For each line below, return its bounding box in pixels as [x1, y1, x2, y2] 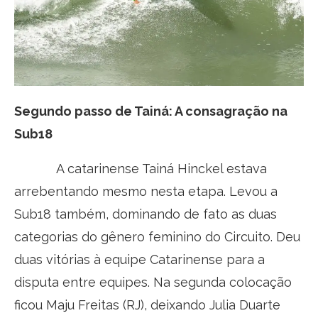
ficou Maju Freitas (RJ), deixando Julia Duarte [14, 297, 280, 313]
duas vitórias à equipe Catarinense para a [14, 252, 265, 268]
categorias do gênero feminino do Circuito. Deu [14, 229, 300, 245]
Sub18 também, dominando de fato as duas [14, 207, 277, 222]
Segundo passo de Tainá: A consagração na [14, 104, 287, 119]
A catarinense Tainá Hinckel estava [14, 161, 267, 177]
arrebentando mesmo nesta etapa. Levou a [14, 184, 278, 199]
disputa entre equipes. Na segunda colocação [14, 275, 292, 290]
